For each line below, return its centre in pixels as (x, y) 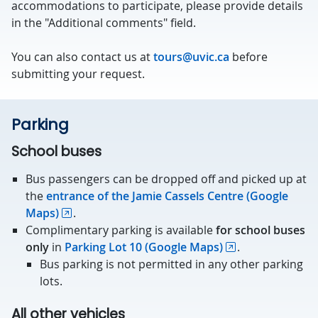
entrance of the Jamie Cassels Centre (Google (167, 196)
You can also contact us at (82, 57)
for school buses (261, 230)
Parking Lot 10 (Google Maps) (144, 247)
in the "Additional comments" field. (104, 23)
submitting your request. (78, 74)
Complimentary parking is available (121, 230)
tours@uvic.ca (191, 57)
